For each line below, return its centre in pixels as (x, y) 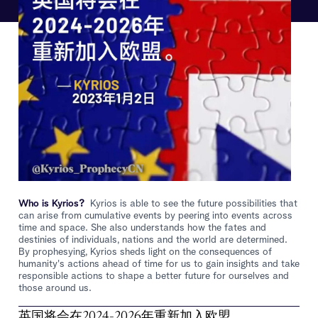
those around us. (55, 288)
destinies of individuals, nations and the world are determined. (153, 240)
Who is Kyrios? (51, 203)
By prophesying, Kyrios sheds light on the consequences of (145, 252)
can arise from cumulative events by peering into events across (155, 215)
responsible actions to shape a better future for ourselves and (154, 276)
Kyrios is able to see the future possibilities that (194, 203)
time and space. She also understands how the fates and (142, 227)
